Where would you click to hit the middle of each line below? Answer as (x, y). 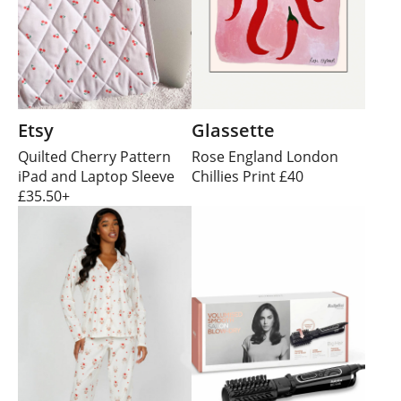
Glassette (233, 131)
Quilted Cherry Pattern (94, 157)
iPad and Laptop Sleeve (96, 177)
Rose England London (265, 157)
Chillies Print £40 (247, 177)
